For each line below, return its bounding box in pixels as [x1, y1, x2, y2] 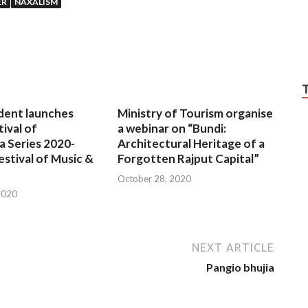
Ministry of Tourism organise [118, 106, 274, 121]
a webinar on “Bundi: [118, 121, 227, 136]
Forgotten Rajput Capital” [118, 151, 260, 166]
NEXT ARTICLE [192, 241, 274, 254]
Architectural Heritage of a [118, 136, 265, 151]
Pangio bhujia [206, 260, 274, 274]
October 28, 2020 [118, 173, 192, 184]
